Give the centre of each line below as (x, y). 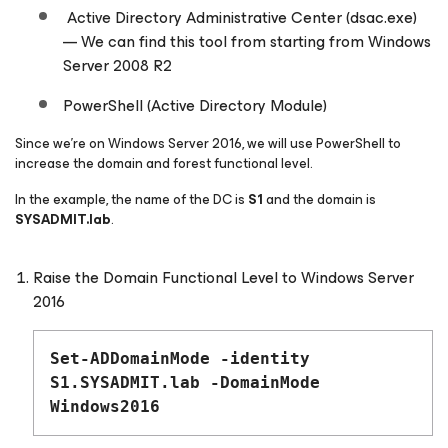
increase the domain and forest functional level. (164, 164)
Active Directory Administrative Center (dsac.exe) (240, 18)
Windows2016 (105, 407)
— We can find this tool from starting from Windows (247, 42)
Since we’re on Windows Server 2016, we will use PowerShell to (208, 144)
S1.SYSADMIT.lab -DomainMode (185, 383)
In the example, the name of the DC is (131, 200)
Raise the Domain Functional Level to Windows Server (223, 278)
